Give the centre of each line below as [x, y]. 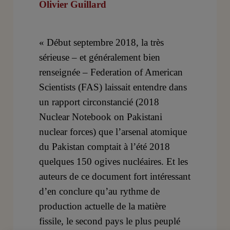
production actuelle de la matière [103, 206]
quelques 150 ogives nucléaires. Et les [114, 161]
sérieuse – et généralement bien [100, 57]
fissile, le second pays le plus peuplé [110, 221]
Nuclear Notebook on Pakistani [101, 117]
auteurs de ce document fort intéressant [115, 176]
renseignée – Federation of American [111, 72]
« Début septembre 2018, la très [102, 42]
